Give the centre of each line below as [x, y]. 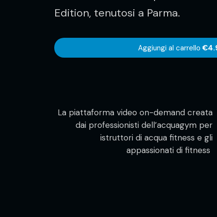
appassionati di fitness [170, 150]
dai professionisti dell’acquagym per [144, 125]
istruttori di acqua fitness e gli [157, 137]
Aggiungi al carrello [170, 48]
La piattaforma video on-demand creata [135, 112]
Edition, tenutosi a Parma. [117, 13]
